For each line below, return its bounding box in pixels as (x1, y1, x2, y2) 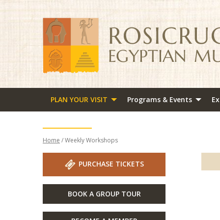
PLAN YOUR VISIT (51, 95, 108, 105)
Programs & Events (127, 95, 192, 105)
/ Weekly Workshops (60, 136, 118, 144)
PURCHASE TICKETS (78, 159, 144, 168)
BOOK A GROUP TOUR (67, 189, 141, 198)
